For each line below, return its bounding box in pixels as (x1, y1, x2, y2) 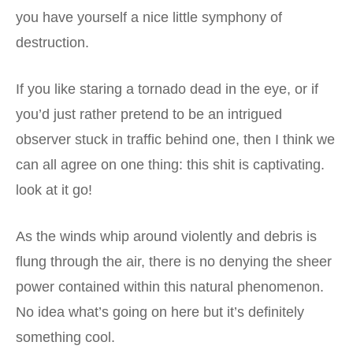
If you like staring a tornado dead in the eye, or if (16, 80, 318, 97)
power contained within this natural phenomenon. (16, 278, 324, 295)
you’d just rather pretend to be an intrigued (16, 106, 282, 122)
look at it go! (16, 181, 92, 198)
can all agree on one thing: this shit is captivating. (16, 156, 325, 173)
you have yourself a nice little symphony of (16, 9, 282, 25)
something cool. (16, 329, 115, 345)
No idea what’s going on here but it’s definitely (16, 303, 304, 320)
